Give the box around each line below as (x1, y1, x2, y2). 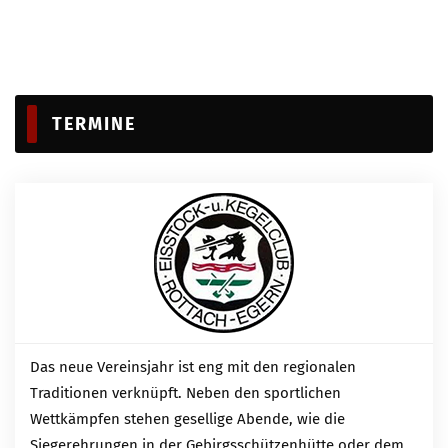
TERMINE (52, 113, 136, 136)
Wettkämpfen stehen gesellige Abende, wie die (30, 410, 345, 429)
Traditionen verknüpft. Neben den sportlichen (30, 384, 341, 403)
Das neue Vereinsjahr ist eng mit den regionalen (30, 358, 356, 377)
